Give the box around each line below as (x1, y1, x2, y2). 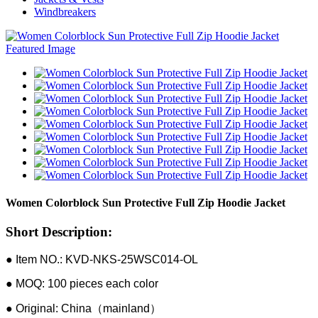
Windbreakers (34, 5, 96, 18)
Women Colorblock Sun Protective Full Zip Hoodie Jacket (6, 196, 285, 209)
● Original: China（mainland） (6, 302, 161, 314)
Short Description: (6, 224, 112, 240)
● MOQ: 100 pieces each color (6, 277, 158, 290)
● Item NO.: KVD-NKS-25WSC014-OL (6, 253, 198, 265)
